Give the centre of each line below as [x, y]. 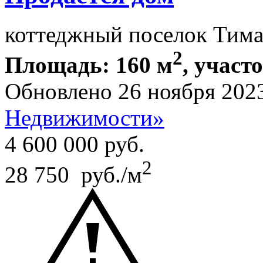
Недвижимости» [85, 117]
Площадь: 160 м [89, 65]
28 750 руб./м [73, 174]
